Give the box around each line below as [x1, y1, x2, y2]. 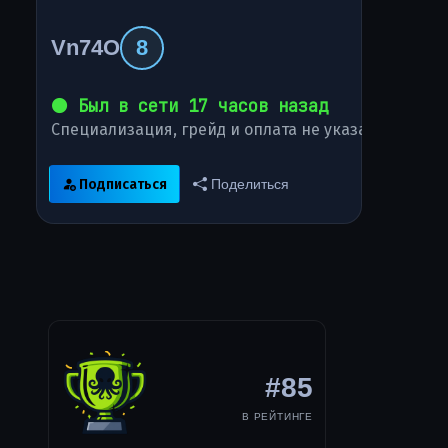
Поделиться [207, 175, 289, 192]
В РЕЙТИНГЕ [242, 410, 313, 422]
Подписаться [79, 175, 167, 193]
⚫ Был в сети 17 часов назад [51, 95, 329, 118]
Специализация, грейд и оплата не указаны [51, 120, 390, 140]
